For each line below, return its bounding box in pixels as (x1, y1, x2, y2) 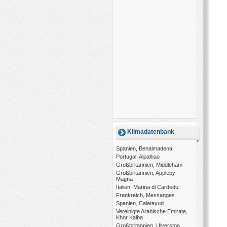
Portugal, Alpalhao (116, 154, 160, 160)
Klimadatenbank (127, 128, 174, 135)
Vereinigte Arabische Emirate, (116, 208, 187, 214)
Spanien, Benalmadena (116, 145, 172, 152)
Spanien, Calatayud (116, 200, 164, 206)
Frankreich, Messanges (116, 192, 175, 198)
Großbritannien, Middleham (116, 162, 182, 168)
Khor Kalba (116, 214, 143, 220)
